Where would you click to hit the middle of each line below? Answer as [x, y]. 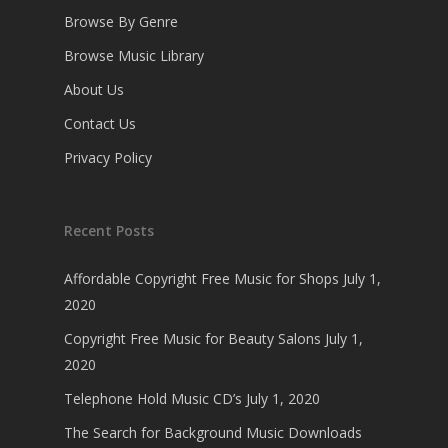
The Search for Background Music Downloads [213, 432]
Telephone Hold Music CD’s [153, 398]
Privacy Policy [108, 157]
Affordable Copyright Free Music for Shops [201, 278]
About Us [94, 89]
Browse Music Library [134, 55]
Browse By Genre [121, 21]
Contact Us [100, 123]
